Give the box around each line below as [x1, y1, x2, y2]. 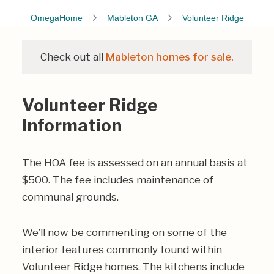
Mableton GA [106, 13, 158, 23]
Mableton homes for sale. [106, 51, 234, 63]
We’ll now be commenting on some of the [22, 226, 227, 239]
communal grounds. [22, 191, 119, 203]
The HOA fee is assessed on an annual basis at [22, 157, 248, 169]
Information [22, 115, 122, 136]
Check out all [40, 51, 106, 63]
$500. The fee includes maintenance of [22, 174, 213, 186]
